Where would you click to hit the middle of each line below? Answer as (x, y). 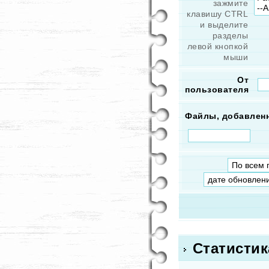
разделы (230, 35)
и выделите (224, 25)
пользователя (217, 89)
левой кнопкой (217, 46)
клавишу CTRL (217, 14)
